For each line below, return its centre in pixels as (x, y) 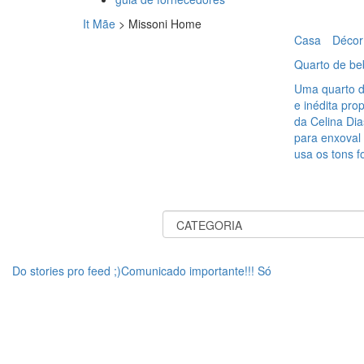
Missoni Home (165, 24)
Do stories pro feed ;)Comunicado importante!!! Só (142, 271)
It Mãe (99, 24)
